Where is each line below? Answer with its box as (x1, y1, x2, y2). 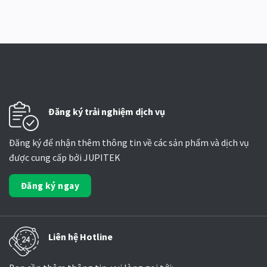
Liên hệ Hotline (48, 230, 113, 243)
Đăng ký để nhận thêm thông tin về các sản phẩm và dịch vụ (9, 136, 249, 149)
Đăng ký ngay (20, 180, 80, 192)
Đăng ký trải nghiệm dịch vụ (48, 105, 165, 118)
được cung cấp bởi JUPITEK (9, 151, 120, 164)
